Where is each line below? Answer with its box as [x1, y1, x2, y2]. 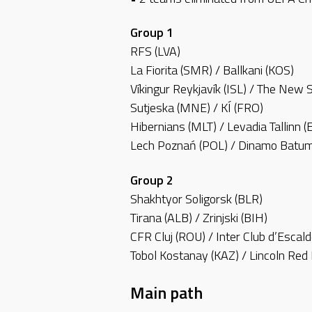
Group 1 [130, 23, 173, 42]
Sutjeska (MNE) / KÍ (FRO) [130, 98, 263, 118]
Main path [130, 280, 203, 306]
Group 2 [130, 170, 173, 189]
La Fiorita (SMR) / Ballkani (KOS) [130, 61, 294, 80]
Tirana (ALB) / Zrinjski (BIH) [130, 208, 267, 227]
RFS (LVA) [130, 42, 180, 61]
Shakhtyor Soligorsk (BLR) [130, 189, 263, 208]
